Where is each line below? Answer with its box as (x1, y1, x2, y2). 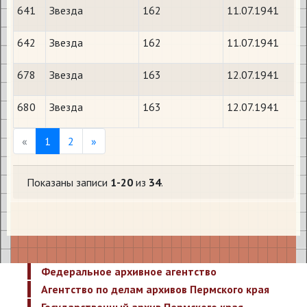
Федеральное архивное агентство (41, 265, 217, 278)
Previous (27, 134, 66, 147)
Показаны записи (27, 175, 110, 189)
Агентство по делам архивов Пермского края (41, 282, 269, 296)
